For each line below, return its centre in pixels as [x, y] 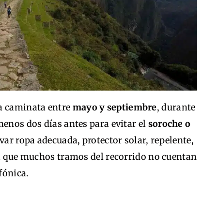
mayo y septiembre [115, 108]
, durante [176, 108]
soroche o [169, 124]
